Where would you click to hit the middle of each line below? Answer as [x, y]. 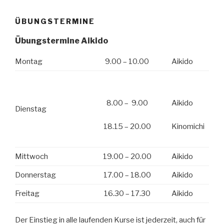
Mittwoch [31, 156]
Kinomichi [188, 126]
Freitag [27, 193]
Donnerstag [35, 175]
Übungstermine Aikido [61, 40]
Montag [29, 61]
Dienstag [31, 109]
